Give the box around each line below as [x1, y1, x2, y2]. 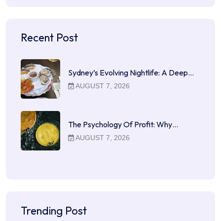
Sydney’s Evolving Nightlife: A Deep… [68, 68, 194, 78]
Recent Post [21, 31, 78, 45]
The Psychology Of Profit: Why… [68, 119, 178, 130]
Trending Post [21, 203, 87, 218]
